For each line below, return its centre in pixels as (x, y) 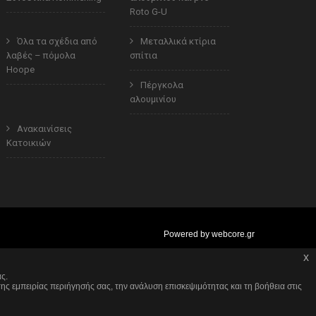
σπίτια (144, 55)
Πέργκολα (162, 85)
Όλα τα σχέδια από (57, 41)
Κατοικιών (29, 142)
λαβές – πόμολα (41, 55)
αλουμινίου (153, 99)
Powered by (188, 233)
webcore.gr (233, 233)
